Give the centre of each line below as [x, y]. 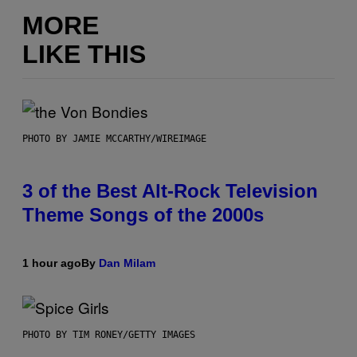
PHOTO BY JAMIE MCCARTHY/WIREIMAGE [114, 139]
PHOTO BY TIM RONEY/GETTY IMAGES [109, 335]
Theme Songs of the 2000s [143, 215]
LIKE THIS [84, 54]
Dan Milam [127, 263]
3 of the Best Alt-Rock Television [170, 191]
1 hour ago [52, 263]
